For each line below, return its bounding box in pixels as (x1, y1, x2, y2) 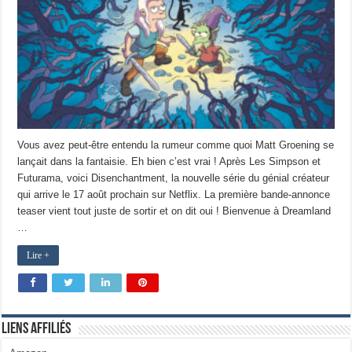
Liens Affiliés (2, 321, 71, 338)
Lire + (27, 250, 50, 262)
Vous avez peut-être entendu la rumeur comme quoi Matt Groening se (17, 139, 335, 152)
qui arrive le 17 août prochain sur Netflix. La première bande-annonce (17, 189, 331, 201)
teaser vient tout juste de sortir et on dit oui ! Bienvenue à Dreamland (17, 205, 332, 218)
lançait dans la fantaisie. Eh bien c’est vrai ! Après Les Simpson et (17, 156, 321, 168)
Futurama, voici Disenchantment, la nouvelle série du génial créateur (17, 172, 330, 185)
